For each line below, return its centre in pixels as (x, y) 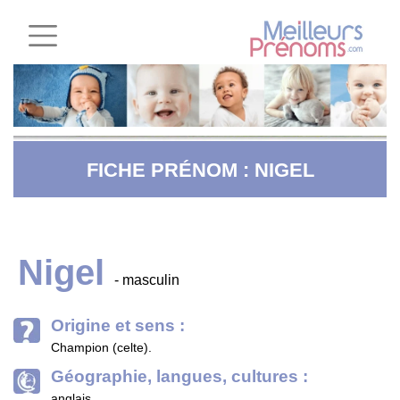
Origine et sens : (118, 326)
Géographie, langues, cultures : (179, 377)
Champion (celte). (101, 348)
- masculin (147, 280)
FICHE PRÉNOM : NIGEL (200, 171)
